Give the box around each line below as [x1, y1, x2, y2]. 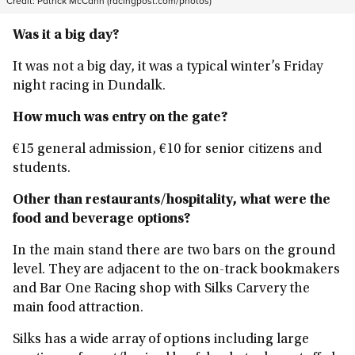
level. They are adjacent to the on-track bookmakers [13, 263, 340, 277]
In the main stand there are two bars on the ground [13, 244, 335, 258]
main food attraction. [13, 301, 143, 315]
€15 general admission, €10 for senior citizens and [13, 143, 322, 157]
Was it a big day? [13, 29, 120, 43]
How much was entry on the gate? [13, 111, 228, 125]
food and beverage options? [13, 212, 191, 227]
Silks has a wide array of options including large [13, 333, 309, 347]
